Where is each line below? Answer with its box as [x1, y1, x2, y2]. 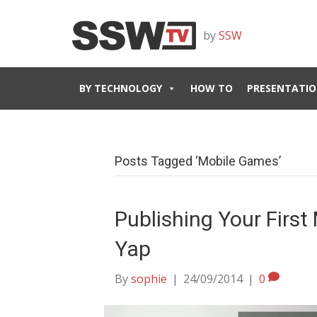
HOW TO [190, 81, 233, 95]
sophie [131, 271, 167, 287]
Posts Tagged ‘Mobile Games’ [115, 154, 281, 168]
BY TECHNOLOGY [79, 81, 162, 95]
